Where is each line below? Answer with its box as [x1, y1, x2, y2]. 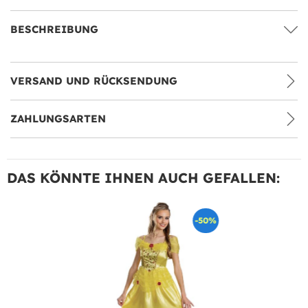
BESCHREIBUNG [10, 22, 98, 36]
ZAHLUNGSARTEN [10, 111, 106, 125]
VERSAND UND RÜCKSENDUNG [10, 74, 177, 87]
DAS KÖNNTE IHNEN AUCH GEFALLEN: [7, 168, 280, 186]
